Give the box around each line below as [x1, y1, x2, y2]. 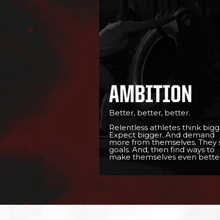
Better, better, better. [109, 108, 190, 117]
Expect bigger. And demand [109, 130, 215, 139]
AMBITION [109, 83, 192, 108]
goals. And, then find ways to [109, 145, 215, 154]
